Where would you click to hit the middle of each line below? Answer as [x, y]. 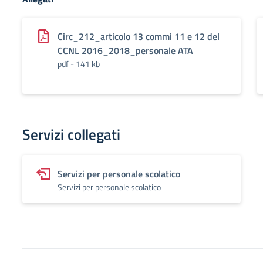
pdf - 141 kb [79, 64]
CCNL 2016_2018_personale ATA [125, 50]
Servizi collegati [71, 134]
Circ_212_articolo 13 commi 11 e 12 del [139, 36]
